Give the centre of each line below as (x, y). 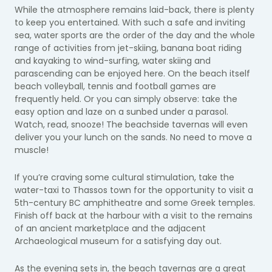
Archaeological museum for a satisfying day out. (118, 241)
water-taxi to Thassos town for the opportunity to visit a (134, 190)
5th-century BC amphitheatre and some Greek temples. (135, 203)
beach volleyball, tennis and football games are (115, 86)
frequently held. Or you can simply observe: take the (126, 99)
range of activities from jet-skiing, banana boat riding (128, 48)
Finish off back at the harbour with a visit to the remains (134, 216)
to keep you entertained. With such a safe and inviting (130, 22)
